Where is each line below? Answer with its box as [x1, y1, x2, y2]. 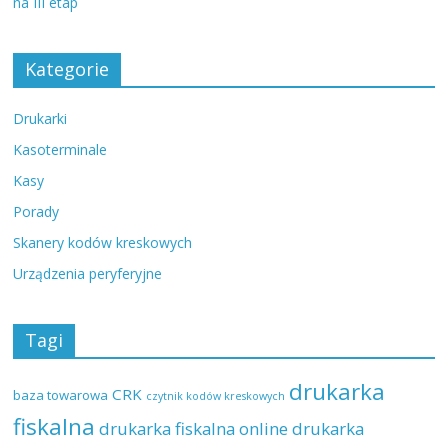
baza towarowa [13, 386, 109, 405]
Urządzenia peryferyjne [13, 264, 163, 284]
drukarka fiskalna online [99, 417, 289, 441]
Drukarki [13, 109, 68, 129]
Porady [13, 202, 60, 222]
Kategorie [25, 57, 110, 82]
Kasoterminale [13, 140, 108, 160]
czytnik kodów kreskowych [146, 389, 286, 404]
